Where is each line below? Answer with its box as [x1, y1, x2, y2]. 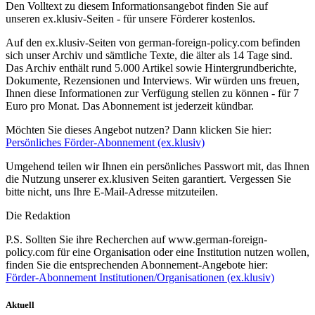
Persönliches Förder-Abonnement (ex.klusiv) [6, 136, 205, 149]
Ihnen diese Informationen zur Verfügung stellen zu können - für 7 [6, 87, 299, 100]
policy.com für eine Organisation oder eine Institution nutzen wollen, [6, 246, 309, 259]
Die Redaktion [6, 210, 70, 222]
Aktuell [6, 300, 34, 311]
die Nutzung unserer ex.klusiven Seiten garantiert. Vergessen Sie [6, 173, 291, 186]
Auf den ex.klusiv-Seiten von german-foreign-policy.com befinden [6, 37, 300, 49]
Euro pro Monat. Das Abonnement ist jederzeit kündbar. [6, 100, 254, 112]
